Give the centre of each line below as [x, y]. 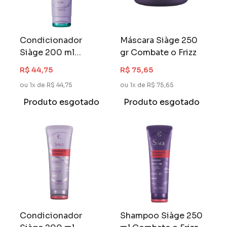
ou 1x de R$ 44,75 [46, 85]
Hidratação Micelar [59, 65]
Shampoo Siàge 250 [162, 215]
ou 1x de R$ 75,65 [147, 85]
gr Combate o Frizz [159, 53]
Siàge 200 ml [47, 53]
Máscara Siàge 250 [159, 41]
